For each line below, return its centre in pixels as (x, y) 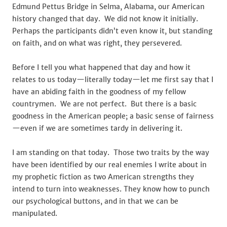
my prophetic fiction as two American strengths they (103, 177)
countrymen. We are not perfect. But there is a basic (104, 104)
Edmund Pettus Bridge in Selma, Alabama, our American (108, 7)
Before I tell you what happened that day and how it (101, 67)
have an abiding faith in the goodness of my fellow (99, 92)
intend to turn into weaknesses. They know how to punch (111, 189)
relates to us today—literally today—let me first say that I (113, 80)
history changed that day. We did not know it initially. (107, 19)
